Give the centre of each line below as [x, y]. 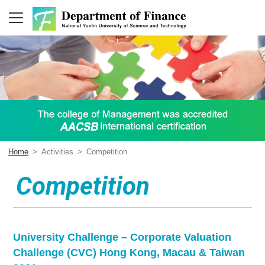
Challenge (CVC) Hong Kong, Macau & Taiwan [129, 253]
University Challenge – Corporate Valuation [122, 237]
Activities [57, 152]
